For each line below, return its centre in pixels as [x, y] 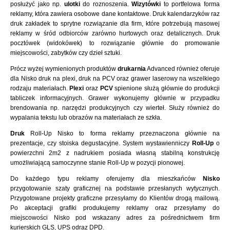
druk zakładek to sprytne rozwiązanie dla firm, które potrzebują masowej [115, 24]
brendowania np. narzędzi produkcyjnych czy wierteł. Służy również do [115, 108]
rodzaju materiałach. [40, 88]
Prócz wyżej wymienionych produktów [64, 69]
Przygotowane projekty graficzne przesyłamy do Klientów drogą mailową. [115, 198]
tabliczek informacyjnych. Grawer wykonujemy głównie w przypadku [115, 98]
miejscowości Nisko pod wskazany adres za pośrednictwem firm [115, 218]
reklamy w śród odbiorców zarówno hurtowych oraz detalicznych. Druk [115, 33]
